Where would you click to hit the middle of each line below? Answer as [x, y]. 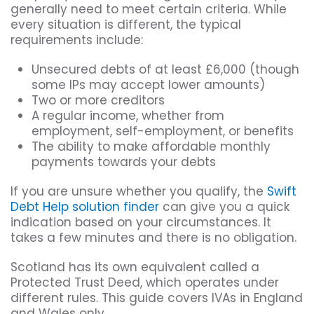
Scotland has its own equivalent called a [135, 267]
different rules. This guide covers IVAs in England [157, 298]
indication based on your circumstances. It [141, 223]
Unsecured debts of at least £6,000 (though [165, 70]
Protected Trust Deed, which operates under [145, 283]
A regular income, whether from [128, 116]
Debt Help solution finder [85, 207]
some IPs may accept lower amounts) [148, 85]
